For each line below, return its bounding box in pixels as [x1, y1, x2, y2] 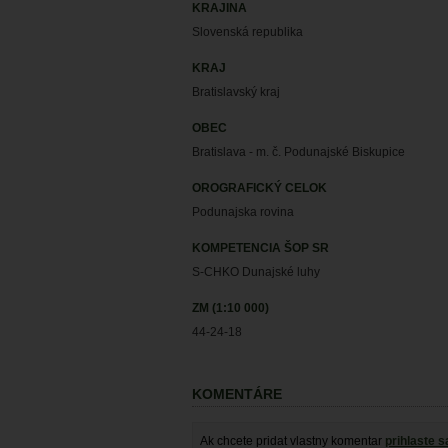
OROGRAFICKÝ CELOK [192, 181, 327, 195]
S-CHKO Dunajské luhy [192, 265, 320, 279]
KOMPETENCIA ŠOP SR [192, 241, 329, 255]
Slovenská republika [192, 25, 303, 39]
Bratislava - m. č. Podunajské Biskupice [192, 145, 405, 159]
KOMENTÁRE [192, 387, 282, 402]
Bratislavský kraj [192, 85, 280, 99]
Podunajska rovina [192, 205, 294, 219]
